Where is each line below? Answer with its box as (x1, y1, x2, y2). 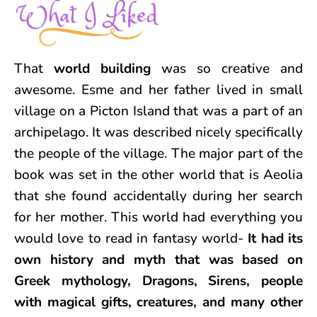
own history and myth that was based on (14, 250, 303, 269)
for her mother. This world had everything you (14, 207, 303, 226)
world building (54, 59, 151, 78)
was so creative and (151, 59, 303, 78)
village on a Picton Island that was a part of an (14, 101, 303, 120)
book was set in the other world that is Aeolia (14, 165, 303, 184)
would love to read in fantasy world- (14, 229, 248, 248)
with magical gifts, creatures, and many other (14, 292, 303, 311)
